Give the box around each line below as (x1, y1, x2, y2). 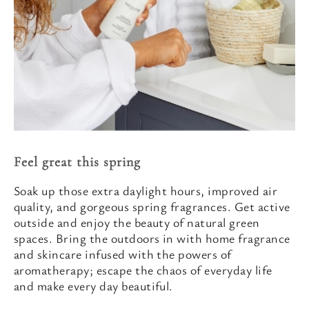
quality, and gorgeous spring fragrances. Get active (14, 198, 290, 215)
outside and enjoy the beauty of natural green (14, 214, 260, 230)
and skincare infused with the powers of (14, 246, 232, 262)
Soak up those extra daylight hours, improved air (14, 182, 278, 199)
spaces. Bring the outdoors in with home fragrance (14, 230, 290, 246)
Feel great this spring (14, 154, 141, 170)
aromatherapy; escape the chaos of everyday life (14, 261, 272, 278)
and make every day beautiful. (14, 277, 173, 294)
